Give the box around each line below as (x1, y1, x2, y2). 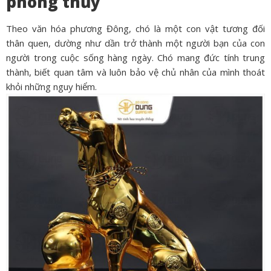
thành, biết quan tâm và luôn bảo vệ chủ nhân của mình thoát (6, 65, 265, 78)
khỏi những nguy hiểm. (6, 80, 97, 93)
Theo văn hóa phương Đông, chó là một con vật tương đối (6, 22, 265, 34)
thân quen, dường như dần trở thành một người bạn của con (6, 36, 265, 49)
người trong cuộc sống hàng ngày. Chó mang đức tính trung (6, 51, 265, 64)
